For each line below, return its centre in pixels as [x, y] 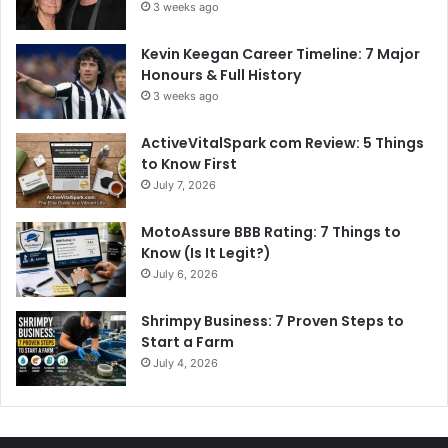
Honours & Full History [221, 74]
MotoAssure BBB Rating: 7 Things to [271, 231]
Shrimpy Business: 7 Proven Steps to [272, 320]
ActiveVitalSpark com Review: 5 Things [282, 142]
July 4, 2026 [185, 362]
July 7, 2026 [184, 184]
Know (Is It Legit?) [206, 252]
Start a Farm [187, 341]
